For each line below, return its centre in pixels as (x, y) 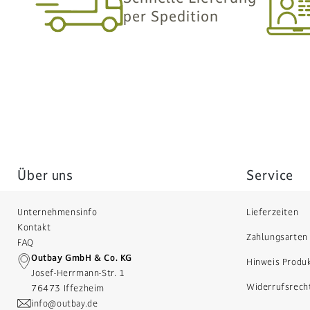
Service (270, 175)
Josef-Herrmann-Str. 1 (78, 273)
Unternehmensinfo (57, 212)
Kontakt (34, 227)
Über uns (46, 175)
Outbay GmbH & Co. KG (82, 258)
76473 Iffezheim (68, 288)
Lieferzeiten (273, 212)
